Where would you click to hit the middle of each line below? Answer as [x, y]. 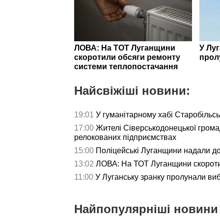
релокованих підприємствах [125, 137]
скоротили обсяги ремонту [127, 57]
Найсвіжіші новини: [132, 90]
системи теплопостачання [126, 66]
